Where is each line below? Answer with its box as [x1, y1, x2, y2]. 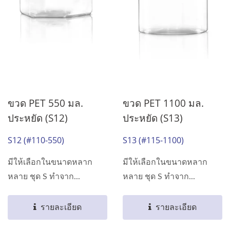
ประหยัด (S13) [123, 111, 183, 125]
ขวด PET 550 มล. [8, 97, 83, 110]
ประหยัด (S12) [8, 111, 68, 125]
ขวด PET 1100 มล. [123, 97, 204, 110]
